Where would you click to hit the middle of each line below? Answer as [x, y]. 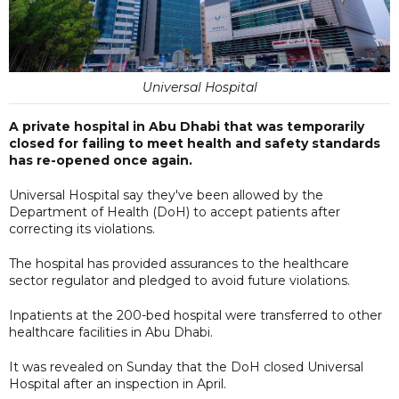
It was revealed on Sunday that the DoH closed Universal [186, 366]
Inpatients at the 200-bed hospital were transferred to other [195, 315]
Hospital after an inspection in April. [118, 383]
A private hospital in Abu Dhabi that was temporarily [187, 126]
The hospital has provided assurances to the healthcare [179, 263]
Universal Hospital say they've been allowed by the [166, 195]
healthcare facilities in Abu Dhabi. [111, 332]
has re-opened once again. [101, 160]
